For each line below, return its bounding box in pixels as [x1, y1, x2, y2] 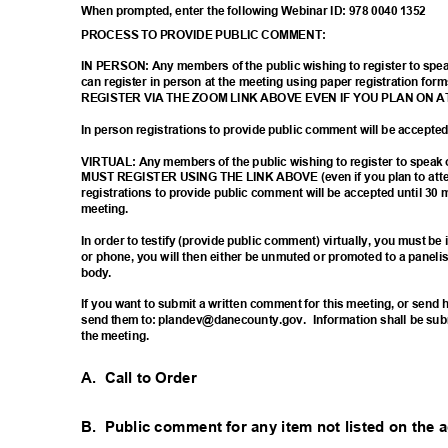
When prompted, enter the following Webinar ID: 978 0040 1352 [81, 4, 432, 18]
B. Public [81, 418, 151, 436]
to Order [136, 369, 206, 387]
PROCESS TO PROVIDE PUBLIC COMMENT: [81, 28, 331, 42]
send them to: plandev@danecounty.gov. [81, 313, 307, 328]
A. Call [81, 369, 133, 387]
